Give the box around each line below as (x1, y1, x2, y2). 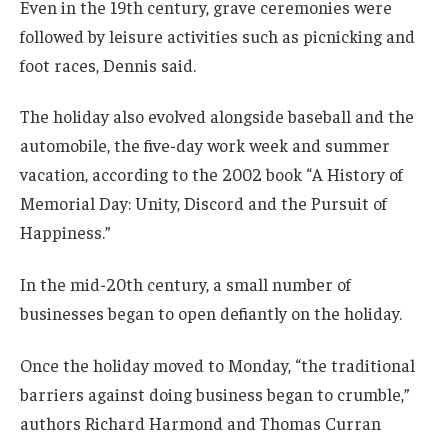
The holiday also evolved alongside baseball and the (20, 105, 414, 128)
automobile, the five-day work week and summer (20, 134, 390, 157)
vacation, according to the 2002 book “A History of (20, 163, 403, 186)
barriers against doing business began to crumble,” (20, 382, 410, 405)
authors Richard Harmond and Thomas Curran (20, 411, 381, 434)
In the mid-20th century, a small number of (20, 273, 351, 296)
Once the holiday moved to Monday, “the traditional (20, 353, 415, 376)
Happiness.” (20, 221, 111, 244)
